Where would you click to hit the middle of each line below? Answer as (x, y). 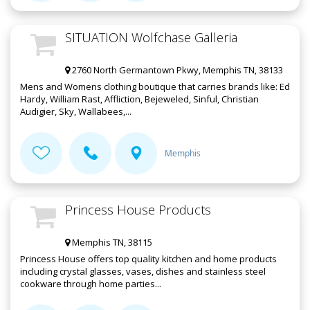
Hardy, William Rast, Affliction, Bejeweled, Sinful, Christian (139, 99)
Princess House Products (138, 210)
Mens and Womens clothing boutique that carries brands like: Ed (155, 87)
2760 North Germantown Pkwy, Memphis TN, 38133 (176, 70)
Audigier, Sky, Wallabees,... (76, 112)
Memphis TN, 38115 (111, 243)
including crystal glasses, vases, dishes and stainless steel (143, 272)
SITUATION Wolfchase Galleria (151, 38)
